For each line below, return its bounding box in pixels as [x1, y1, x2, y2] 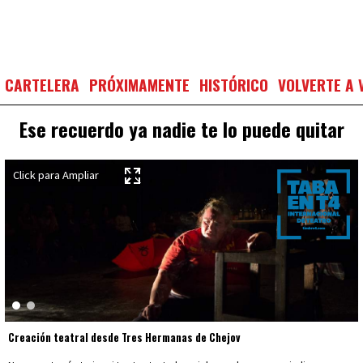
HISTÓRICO [199, 73, 268, 96]
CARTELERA [5, 73, 79, 96]
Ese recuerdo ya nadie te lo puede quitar [19, 114, 344, 143]
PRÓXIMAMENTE [89, 73, 190, 96]
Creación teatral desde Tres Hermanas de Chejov [8, 330, 241, 345]
